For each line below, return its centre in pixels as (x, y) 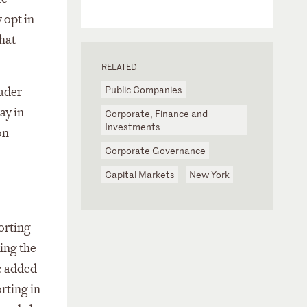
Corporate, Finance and (156, 113)
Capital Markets (140, 174)
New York (209, 174)
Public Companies (144, 89)
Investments (133, 126)
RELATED (119, 66)
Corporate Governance (155, 150)
